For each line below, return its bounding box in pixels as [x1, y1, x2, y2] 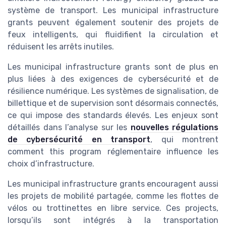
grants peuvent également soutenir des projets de [8, 18, 218, 28]
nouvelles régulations [130, 123, 218, 133]
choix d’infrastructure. [8, 159, 94, 169]
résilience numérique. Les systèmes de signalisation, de [8, 86, 218, 96]
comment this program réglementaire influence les [8, 147, 218, 157]
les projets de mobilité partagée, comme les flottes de [8, 191, 218, 201]
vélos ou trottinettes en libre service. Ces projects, [8, 203, 218, 213]
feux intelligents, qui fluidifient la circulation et [8, 30, 218, 40]
